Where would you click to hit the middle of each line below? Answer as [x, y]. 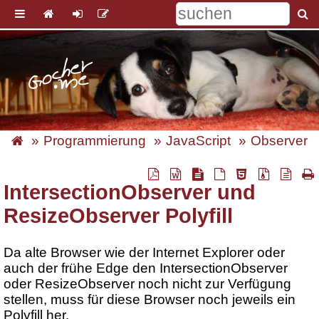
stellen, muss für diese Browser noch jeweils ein [150, 299]
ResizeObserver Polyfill [118, 216]
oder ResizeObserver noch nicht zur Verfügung [147, 283]
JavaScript [198, 141]
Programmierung [95, 141]
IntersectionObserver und [130, 192]
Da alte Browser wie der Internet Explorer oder [144, 252]
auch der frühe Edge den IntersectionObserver [146, 268]
